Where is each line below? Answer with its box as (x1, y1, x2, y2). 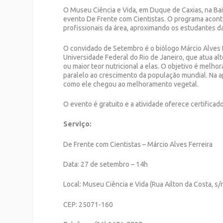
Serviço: (63, 120, 92, 128)
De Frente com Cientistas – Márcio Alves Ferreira (63, 140, 213, 148)
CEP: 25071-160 (63, 200, 113, 209)
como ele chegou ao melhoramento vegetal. (63, 80, 199, 88)
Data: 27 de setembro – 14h (63, 160, 148, 169)
